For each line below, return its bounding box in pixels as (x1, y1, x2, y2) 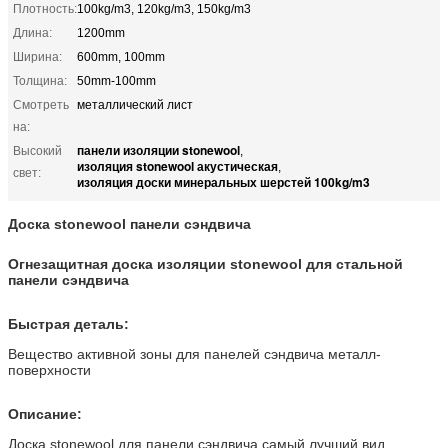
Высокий (13, 143, 62, 158)
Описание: (8, 405, 82, 422)
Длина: (13, 25, 52, 40)
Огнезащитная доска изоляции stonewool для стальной (8, 255, 403, 272)
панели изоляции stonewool (77, 140, 240, 159)
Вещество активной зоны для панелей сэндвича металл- (8, 345, 381, 362)
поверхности (8, 361, 91, 378)
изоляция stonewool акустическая (77, 156, 278, 175)
